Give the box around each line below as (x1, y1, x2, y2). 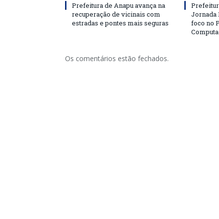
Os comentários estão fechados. (65, 54, 169, 63)
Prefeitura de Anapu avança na (72, 1, 165, 10)
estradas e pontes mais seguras (72, 19, 169, 27)
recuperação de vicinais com (72, 10, 160, 19)
